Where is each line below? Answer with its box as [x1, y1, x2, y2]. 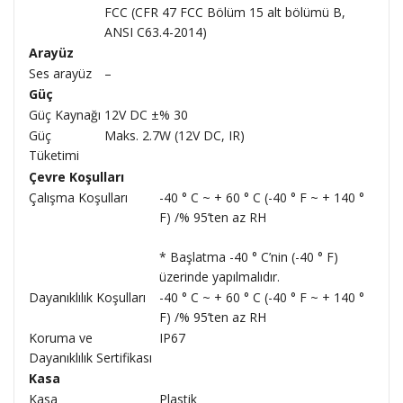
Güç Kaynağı [29, 106, 101, 123]
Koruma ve [29, 329, 93, 346]
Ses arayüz [29, 65, 92, 82]
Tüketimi [29, 147, 79, 164]
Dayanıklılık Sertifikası [29, 349, 152, 366]
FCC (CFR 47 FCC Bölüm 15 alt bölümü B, [104, 4, 345, 21]
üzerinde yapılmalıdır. [159, 268, 280, 285]
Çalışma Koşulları [29, 189, 128, 206]
